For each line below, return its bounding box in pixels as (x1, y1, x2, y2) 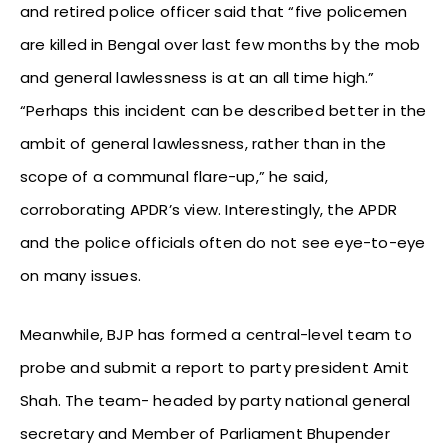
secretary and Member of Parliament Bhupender (20, 423, 390, 445)
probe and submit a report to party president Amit (20, 357, 409, 379)
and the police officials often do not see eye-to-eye (20, 232, 426, 254)
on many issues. (20, 265, 141, 287)
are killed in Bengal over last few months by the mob (20, 34, 421, 56)
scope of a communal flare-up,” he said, (20, 166, 328, 188)
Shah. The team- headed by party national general (20, 390, 411, 412)
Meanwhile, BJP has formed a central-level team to (20, 324, 412, 346)
